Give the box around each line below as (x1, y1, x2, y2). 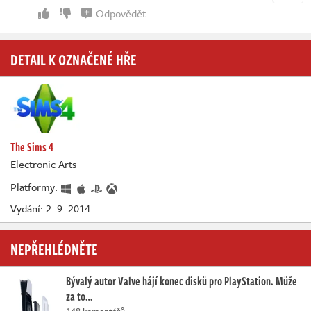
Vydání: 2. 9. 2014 (10, 200, 90, 216)
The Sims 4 (10, 139, 53, 156)
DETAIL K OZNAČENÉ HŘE (10, 48, 137, 71)
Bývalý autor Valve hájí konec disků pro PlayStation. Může (66, 272, 297, 289)
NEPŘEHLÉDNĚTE (10, 237, 98, 260)
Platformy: (10, 179, 60, 195)
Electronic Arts (10, 156, 76, 172)
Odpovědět (96, 6, 146, 22)
